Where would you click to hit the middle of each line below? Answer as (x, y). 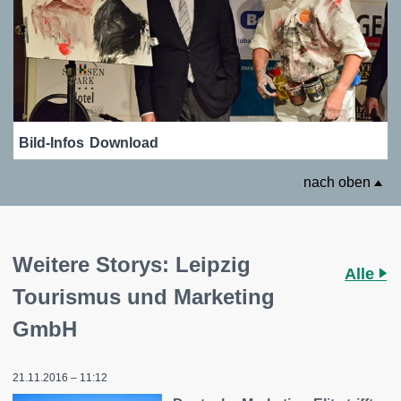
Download (124, 142)
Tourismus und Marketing (144, 296)
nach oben (339, 182)
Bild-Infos (51, 142)
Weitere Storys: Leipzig (132, 264)
